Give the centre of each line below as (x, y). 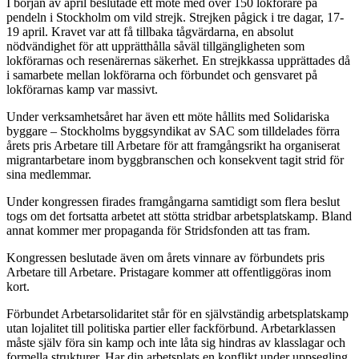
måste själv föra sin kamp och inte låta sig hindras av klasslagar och (176, 343)
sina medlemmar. (49, 175)
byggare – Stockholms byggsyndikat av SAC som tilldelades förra (173, 131)
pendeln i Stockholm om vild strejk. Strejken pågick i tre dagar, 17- (175, 18)
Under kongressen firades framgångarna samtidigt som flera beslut (173, 202)
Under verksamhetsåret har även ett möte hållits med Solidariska (168, 117)
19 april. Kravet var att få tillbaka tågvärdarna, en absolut (150, 32)
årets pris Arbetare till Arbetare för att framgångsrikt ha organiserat (173, 146)
